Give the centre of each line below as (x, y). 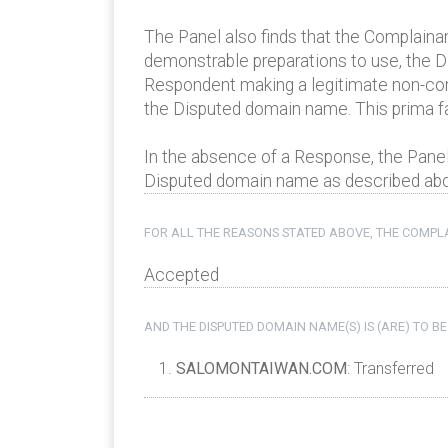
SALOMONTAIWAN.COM (261, 369)
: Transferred (390, 369)
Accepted (183, 275)
